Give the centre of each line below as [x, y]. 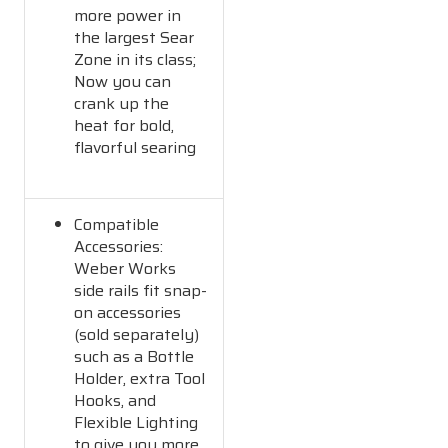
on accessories [128, 312]
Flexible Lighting [136, 422]
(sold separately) [137, 334]
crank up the [122, 103]
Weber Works [125, 268]
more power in [128, 15]
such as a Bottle [134, 356]
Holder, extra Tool [140, 378]
